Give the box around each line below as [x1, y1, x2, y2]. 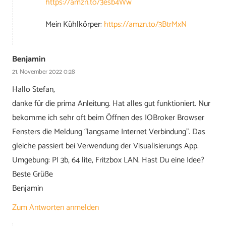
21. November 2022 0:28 [12, 66, 75, 77]
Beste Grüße [12, 167, 53, 182]
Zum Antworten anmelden [12, 200, 99, 214]
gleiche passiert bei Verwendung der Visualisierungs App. [12, 139, 199, 153]
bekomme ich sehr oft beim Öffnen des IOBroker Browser [12, 111, 204, 125]
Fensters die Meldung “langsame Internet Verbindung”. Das [12, 125, 205, 139]
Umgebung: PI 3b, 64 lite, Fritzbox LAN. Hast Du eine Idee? [12, 153, 204, 167]
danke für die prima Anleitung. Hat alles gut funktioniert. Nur [12, 97, 210, 111]
